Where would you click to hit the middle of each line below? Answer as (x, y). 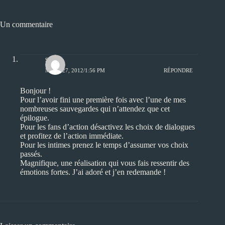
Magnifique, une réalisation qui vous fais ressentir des (105, 163)
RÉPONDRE (179, 70)
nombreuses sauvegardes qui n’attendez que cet (95, 109)
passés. (31, 154)
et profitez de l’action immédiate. (72, 136)
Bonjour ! (35, 91)
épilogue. (35, 118)
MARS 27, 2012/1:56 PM (75, 70)
